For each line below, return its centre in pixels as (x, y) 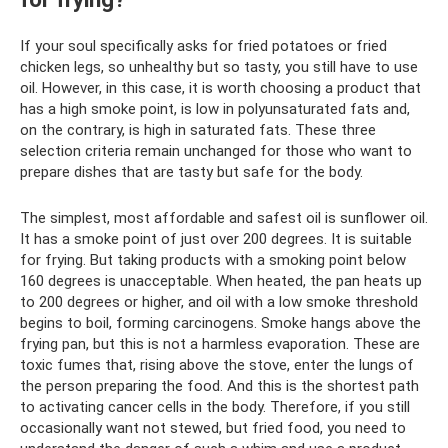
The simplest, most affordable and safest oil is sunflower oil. (224, 217)
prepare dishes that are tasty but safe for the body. (191, 171)
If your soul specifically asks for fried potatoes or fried (203, 45)
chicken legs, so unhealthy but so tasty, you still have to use (219, 66)
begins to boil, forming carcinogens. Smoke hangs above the (220, 322)
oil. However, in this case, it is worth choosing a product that (220, 87)
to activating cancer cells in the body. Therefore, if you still (215, 406)
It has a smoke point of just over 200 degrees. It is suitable (216, 238)
